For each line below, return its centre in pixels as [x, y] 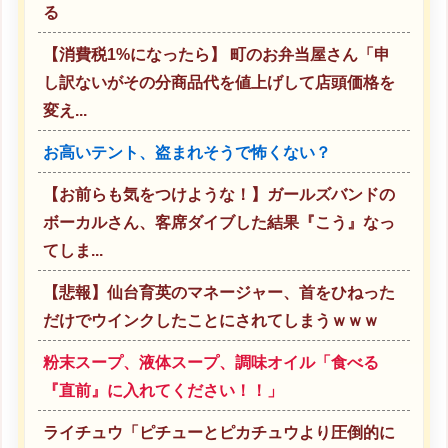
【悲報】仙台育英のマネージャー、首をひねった [218, 293]
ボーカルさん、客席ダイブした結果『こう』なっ [218, 223]
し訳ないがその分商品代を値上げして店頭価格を [218, 83]
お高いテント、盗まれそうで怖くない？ [186, 153]
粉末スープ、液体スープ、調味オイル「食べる [210, 363]
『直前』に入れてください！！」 [162, 391]
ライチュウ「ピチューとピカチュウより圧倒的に [218, 433]
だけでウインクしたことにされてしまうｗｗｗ [210, 321]
